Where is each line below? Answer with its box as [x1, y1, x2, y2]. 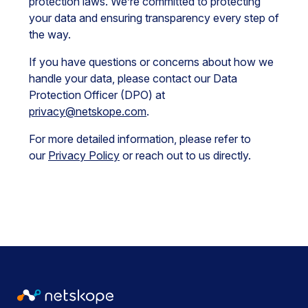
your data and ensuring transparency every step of [29, 11, 279, 25]
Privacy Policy [48, 148, 120, 162]
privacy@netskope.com [29, 104, 146, 118]
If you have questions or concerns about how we [29, 55, 274, 69]
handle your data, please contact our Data [29, 71, 237, 85]
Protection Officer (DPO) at [29, 88, 165, 102]
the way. [29, 27, 71, 41]
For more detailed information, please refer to [29, 132, 251, 146]
